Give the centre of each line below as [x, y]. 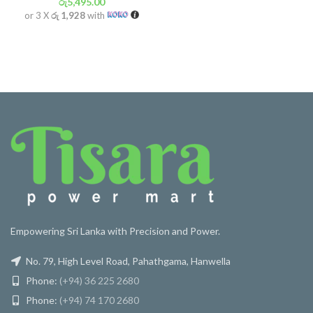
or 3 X [38, 15]
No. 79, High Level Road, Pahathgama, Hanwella [127, 261]
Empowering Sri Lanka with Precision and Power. [115, 231]
